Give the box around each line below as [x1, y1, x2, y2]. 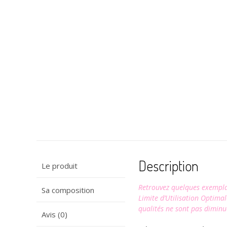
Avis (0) [42, 209, 67, 219]
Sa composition [42, 184, 94, 195]
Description [138, 157, 199, 175]
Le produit [42, 160, 78, 171]
